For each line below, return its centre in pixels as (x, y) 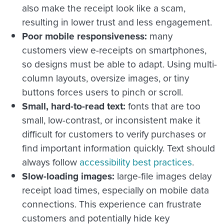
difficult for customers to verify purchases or (114, 134)
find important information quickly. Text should (118, 148)
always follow (51, 162)
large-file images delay (164, 176)
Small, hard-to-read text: (75, 106)
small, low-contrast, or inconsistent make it (111, 120)
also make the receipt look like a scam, (104, 8)
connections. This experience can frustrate (112, 204)
